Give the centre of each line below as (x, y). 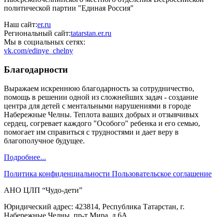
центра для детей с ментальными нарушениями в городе (97, 106)
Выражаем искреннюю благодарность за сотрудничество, (99, 88)
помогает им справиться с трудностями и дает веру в (91, 132)
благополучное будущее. (44, 140)
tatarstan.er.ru (91, 33)
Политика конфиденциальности (58, 173)
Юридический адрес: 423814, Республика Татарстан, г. (94, 206)
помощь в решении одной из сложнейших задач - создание (101, 97)
